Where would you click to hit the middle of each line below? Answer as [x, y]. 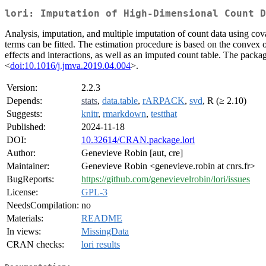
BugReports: [30, 179]
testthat [164, 114]
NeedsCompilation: [43, 205]
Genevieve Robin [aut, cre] [132, 153]
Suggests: [24, 114]
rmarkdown [124, 114]
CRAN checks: [35, 245]
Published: [26, 127]
